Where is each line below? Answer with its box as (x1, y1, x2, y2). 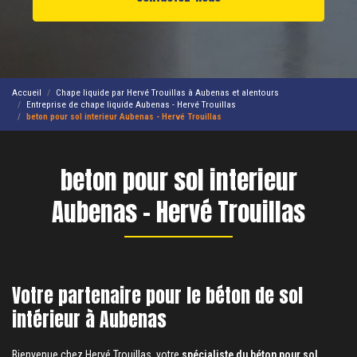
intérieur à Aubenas (12, 305, 167, 334)
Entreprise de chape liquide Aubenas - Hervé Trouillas (26, 98, 236, 110)
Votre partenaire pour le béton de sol (12, 281, 303, 310)
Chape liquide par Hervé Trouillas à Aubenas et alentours (56, 86, 279, 98)
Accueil (12, 86, 41, 98)
